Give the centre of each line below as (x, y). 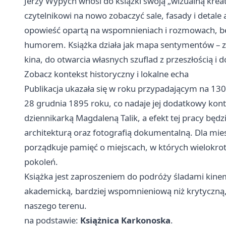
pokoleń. (41, 161)
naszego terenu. (55, 205)
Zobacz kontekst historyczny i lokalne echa (106, 74)
